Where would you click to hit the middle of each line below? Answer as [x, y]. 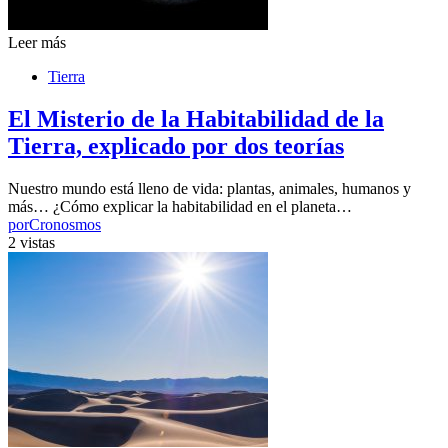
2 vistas [31, 243]
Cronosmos [65, 225]
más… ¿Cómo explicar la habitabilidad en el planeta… [180, 207]
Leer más [37, 43]
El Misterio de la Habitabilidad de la [196, 119]
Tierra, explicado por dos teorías [176, 146]
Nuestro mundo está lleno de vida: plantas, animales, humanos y [209, 189]
